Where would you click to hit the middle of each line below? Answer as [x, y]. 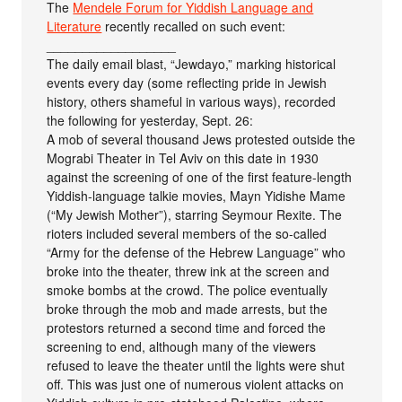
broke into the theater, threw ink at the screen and [188, 271]
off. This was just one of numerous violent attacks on [196, 385]
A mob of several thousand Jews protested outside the [201, 140]
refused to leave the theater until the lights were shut [196, 366]
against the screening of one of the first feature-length [200, 177]
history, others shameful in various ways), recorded [192, 102]
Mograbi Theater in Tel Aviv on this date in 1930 [183, 158]
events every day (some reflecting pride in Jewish [187, 83]
